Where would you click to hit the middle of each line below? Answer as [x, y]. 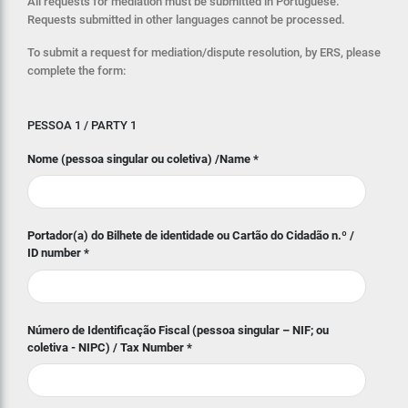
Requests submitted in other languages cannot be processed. [186, 19]
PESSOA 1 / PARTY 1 [82, 125]
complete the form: [76, 70]
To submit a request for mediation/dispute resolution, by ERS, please [204, 52]
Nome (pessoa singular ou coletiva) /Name [140, 158]
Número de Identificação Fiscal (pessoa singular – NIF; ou [178, 330]
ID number [56, 253]
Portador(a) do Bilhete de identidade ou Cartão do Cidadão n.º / [191, 236]
